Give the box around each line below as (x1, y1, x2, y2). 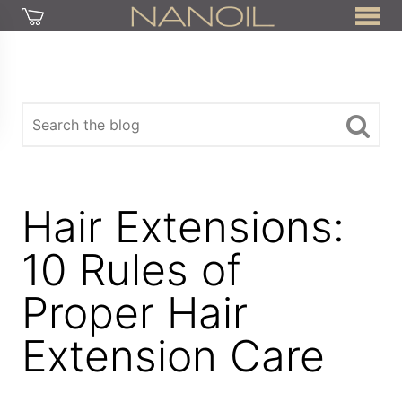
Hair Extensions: (22, 200, 345, 253)
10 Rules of (22, 243, 242, 296)
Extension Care (22, 329, 326, 382)
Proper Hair (22, 286, 249, 339)
